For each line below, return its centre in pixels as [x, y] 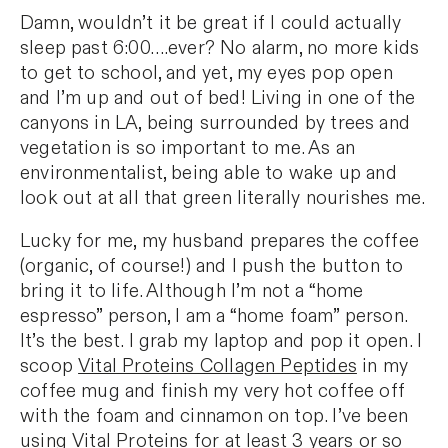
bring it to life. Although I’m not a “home [192, 292]
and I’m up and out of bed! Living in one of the [218, 99]
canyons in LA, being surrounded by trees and [215, 124]
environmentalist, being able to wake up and [208, 174]
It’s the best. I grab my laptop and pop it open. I [221, 342]
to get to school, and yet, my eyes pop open [206, 74]
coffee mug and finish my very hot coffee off [212, 392]
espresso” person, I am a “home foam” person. [213, 317]
